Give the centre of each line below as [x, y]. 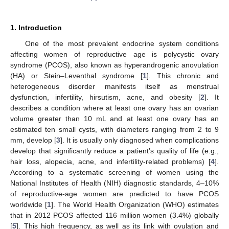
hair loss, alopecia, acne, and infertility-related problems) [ [110, 161]
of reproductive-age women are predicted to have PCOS [114, 193]
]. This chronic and [183, 75]
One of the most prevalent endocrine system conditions [122, 43]
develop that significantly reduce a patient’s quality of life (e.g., [114, 151]
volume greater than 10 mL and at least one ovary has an [114, 118]
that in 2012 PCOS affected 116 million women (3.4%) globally [114, 215]
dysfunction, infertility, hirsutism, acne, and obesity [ [105, 97]
